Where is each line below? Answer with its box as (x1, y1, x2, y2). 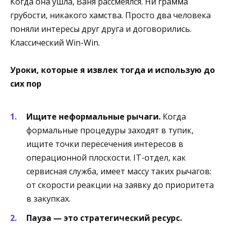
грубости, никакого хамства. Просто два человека (10, 9, 211, 21)
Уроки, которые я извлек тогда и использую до (10, 64, 215, 75)
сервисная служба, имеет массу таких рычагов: (26, 166, 211, 177)
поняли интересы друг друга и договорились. (10, 23, 192, 34)
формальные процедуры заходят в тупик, (26, 125, 194, 136)
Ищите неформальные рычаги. (26, 111, 161, 123)
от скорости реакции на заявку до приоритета (26, 179, 214, 191)
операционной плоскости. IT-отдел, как (26, 152, 186, 164)
